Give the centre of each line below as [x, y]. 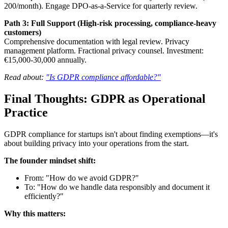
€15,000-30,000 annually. [45, 60]
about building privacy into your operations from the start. [96, 143]
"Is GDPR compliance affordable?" [103, 77]
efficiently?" [44, 196]
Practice [26, 112]
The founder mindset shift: [50, 160]
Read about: [25, 77]
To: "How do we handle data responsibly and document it [117, 187]
